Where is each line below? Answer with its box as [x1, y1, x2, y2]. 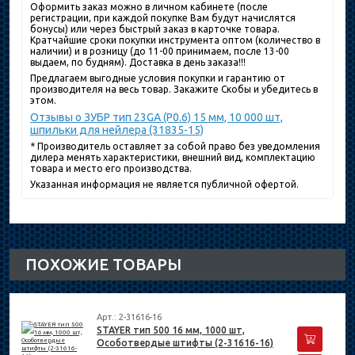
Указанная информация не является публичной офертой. [30, 179, 299, 190]
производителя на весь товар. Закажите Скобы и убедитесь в [30, 84, 318, 95]
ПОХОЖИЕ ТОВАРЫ [25, 255, 181, 274]
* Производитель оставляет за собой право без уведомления [30, 141, 320, 152]
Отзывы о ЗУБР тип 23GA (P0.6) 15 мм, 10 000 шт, [30, 111, 283, 124]
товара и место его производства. [30, 163, 192, 174]
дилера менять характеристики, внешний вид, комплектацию [30, 152, 315, 163]
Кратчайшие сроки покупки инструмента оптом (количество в [30, 35, 320, 46]
